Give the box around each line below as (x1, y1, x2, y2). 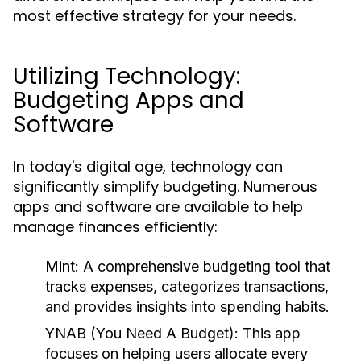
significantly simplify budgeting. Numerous (13, 176, 317, 197)
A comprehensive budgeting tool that (79, 258, 330, 275)
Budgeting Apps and (13, 85, 244, 116)
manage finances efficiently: (13, 217, 218, 237)
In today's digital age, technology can (13, 156, 283, 176)
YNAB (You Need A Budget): (45, 325, 239, 342)
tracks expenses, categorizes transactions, (45, 278, 329, 295)
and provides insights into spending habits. (45, 298, 330, 315)
